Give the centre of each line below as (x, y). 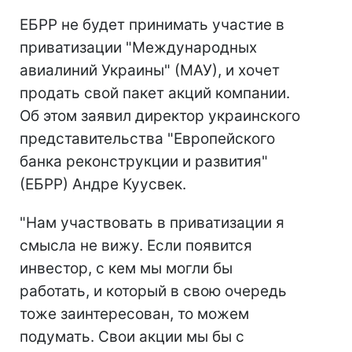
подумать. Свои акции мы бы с (132, 337)
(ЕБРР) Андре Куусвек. (103, 184)
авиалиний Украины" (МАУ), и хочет (150, 70)
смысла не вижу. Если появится (136, 246)
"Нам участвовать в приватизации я (152, 223)
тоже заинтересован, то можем (134, 314)
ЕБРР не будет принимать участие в (152, 25)
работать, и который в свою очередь (153, 291)
